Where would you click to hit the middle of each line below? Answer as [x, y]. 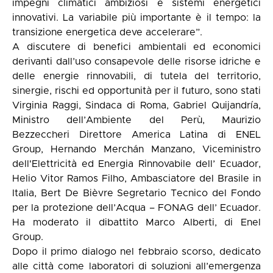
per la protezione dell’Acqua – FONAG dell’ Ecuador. [136, 207]
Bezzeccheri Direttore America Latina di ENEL [136, 134]
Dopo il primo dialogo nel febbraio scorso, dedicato [136, 251]
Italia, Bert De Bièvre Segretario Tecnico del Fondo [136, 193]
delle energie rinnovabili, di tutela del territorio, [136, 76]
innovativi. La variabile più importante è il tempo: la [136, 17]
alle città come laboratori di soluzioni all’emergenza [136, 266]
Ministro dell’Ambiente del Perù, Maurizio [136, 120]
